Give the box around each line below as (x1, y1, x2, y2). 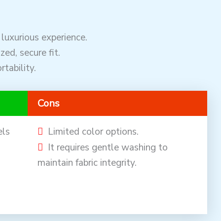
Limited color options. (47, 125, 139, 138)
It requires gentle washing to (47, 141, 168, 154)
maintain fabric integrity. (37, 156, 137, 169)
